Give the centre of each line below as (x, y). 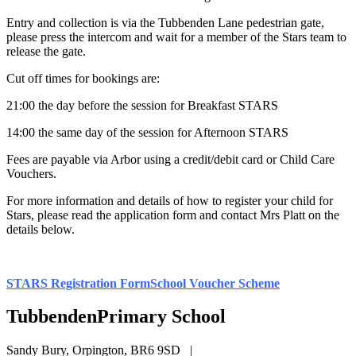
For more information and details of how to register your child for (170, 200)
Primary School (161, 317)
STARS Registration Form (78, 283)
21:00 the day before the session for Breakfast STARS (142, 105)
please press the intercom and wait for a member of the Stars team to (176, 37)
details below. (41, 229)
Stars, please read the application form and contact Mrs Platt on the (173, 215)
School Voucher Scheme (215, 283)
